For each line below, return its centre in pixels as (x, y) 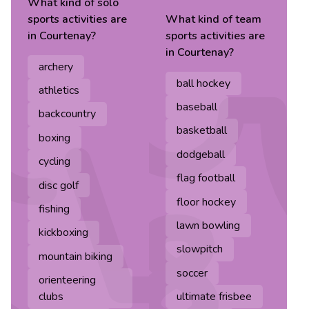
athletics (59, 91)
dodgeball (201, 154)
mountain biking (76, 256)
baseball (197, 107)
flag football (206, 178)
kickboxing (63, 233)
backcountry (67, 114)
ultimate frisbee (214, 297)
